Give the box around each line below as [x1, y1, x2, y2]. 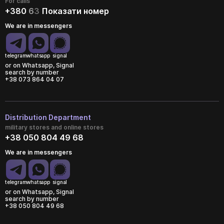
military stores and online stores [5, 123, 103, 131]
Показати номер [42, 6, 109, 16]
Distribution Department [5, 113, 91, 122]
